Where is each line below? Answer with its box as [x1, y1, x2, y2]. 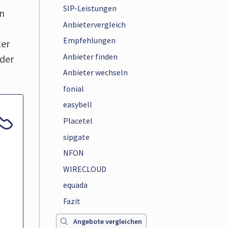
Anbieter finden [63, 51, 118, 62]
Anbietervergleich [63, 19, 126, 30]
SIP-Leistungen [63, 3, 117, 13]
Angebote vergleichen [72, 217, 142, 226]
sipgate [63, 131, 90, 142]
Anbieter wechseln [63, 67, 128, 78]
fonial [63, 83, 84, 94]
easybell [63, 99, 93, 110]
